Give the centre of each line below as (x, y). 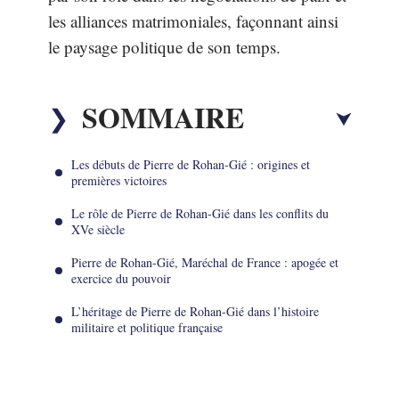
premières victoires (119, 180)
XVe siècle (98, 229)
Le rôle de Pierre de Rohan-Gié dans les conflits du (200, 213)
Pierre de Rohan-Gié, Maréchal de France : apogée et (205, 262)
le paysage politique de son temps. (164, 47)
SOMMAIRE (163, 117)
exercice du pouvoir (121, 278)
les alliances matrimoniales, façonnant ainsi (193, 21)
